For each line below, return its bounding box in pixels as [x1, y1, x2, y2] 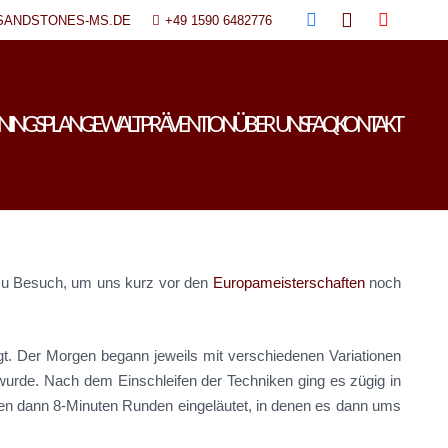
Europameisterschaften [212, 274, 365, 291]
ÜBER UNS [233, 112, 306, 138]
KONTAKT [335, 112, 401, 138]
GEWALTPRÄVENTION [80, 112, 233, 138]
